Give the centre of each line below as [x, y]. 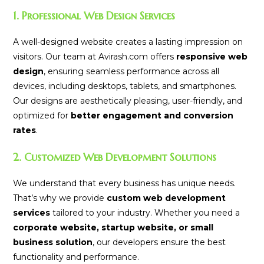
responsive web [212, 57]
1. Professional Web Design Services [94, 16]
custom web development [166, 198]
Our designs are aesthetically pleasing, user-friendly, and [128, 101]
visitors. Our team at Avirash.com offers [95, 57]
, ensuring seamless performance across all [132, 72]
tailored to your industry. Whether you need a [145, 213]
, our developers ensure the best [159, 242]
